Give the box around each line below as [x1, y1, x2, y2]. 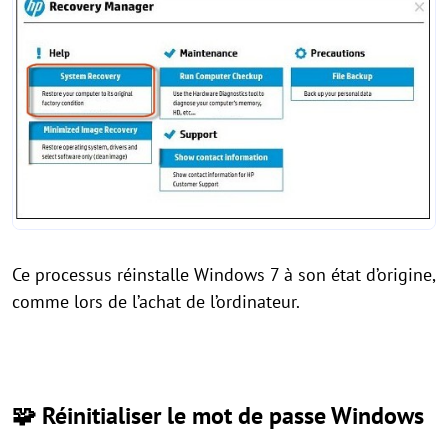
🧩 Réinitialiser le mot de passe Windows [12, 400, 424, 432]
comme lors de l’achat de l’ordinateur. [12, 290, 304, 314]
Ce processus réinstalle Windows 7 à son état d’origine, [12, 263, 435, 287]
